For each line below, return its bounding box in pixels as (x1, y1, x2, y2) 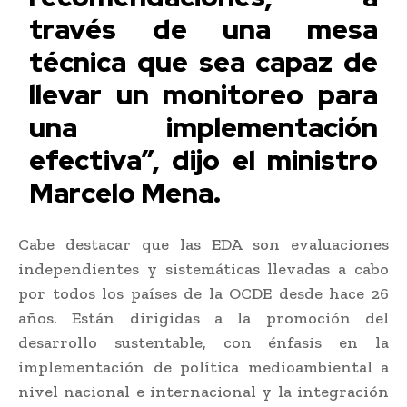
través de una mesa (29, 10, 378, 47)
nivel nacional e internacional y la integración (18, 381, 389, 402)
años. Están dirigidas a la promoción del (18, 307, 389, 328)
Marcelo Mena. (29, 174, 222, 211)
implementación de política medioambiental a (18, 356, 389, 377)
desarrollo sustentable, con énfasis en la (18, 332, 389, 352)
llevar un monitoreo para (29, 75, 378, 113)
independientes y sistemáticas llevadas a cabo (18, 258, 389, 279)
